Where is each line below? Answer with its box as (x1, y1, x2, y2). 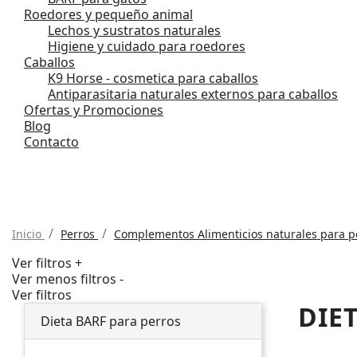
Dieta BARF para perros (41, 312, 181, 330)
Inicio (12, 226, 41, 241)
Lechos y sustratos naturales (48, 21, 221, 39)
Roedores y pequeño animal (24, 5, 193, 23)
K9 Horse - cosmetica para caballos (48, 69, 258, 87)
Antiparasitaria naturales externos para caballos (48, 84, 338, 103)
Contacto (24, 132, 79, 151)
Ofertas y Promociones (24, 100, 163, 119)
